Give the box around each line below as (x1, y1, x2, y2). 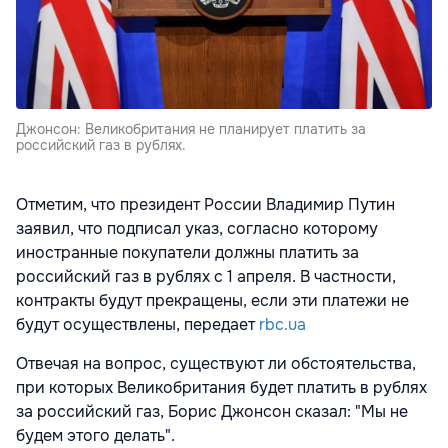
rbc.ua (259, 313, 306, 335)
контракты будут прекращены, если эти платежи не (16, 289, 409, 311)
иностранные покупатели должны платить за (16, 241, 359, 263)
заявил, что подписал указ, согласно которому (16, 217, 378, 239)
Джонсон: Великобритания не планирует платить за (16, 119, 366, 138)
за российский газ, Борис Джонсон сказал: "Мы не (16, 400, 408, 422)
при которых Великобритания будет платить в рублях (16, 376, 427, 398)
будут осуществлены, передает (16, 313, 259, 335)
